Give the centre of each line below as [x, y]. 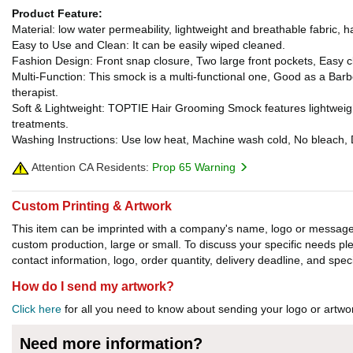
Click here [37, 309]
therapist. [35, 92]
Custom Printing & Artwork [92, 206]
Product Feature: [57, 13]
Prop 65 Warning [195, 167]
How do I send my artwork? [93, 287]
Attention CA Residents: [89, 167]
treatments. [40, 124]
